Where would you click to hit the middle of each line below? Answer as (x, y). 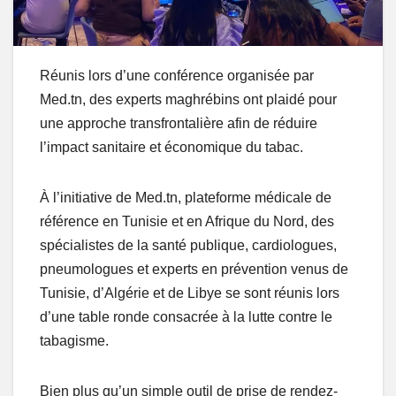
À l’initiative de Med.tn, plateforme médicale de (186, 197)
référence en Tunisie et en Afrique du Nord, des (187, 221)
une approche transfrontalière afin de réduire (179, 123)
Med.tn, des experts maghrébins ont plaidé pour (188, 99)
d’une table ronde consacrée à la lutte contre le (186, 316)
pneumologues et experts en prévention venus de (194, 269)
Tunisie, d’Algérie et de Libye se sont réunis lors (190, 293)
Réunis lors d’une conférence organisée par (177, 75)
